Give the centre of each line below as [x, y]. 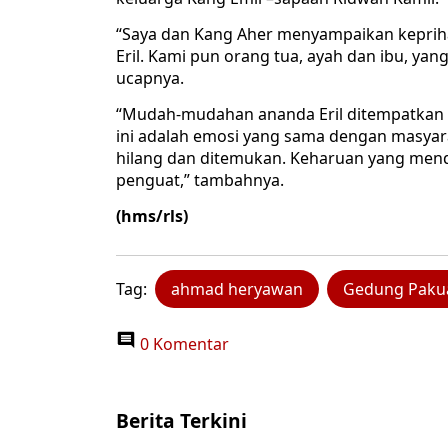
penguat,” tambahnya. [200, 180]
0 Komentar [182, 344]
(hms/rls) [152, 216]
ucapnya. [150, 78]
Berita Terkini [181, 421]
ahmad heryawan [237, 289]
